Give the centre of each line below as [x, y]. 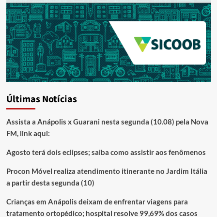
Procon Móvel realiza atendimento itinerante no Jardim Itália [107, 171]
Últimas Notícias [41, 99]
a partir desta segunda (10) [50, 182]
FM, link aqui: [28, 133]
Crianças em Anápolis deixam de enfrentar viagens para [97, 201]
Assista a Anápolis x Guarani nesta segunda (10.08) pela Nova [107, 121]
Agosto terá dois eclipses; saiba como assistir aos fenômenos [106, 152]
